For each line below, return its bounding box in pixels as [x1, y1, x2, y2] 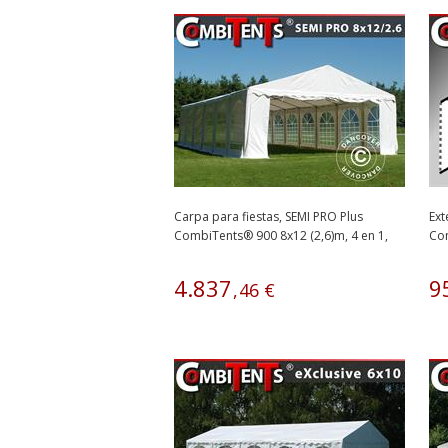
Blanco [174, 246, 213, 263]
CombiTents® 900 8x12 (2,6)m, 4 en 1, [174, 227, 388, 244]
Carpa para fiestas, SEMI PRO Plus [174, 208, 363, 225]
